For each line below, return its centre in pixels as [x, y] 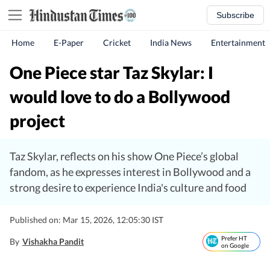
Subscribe [235, 15]
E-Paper [69, 42]
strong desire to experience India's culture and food [128, 187]
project [37, 121]
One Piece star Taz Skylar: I [111, 72]
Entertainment [238, 42]
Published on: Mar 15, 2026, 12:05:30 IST [86, 220]
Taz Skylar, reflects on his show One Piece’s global [124, 156]
